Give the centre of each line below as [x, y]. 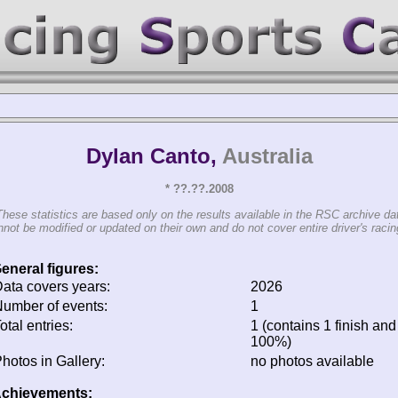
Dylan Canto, [154, 156]
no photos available [312, 361]
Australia [267, 156]
